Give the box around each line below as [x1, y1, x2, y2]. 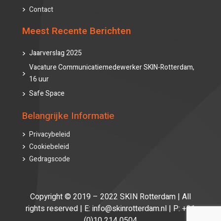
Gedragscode [29, 154, 70, 165]
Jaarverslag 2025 [29, 48, 82, 59]
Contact [29, 4, 53, 15]
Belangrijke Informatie [22, 109, 114, 123]
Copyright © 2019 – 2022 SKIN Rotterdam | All [30, 191, 191, 203]
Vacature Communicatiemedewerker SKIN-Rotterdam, [29, 62, 194, 73]
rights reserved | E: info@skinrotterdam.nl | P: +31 [26, 203, 195, 215]
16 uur [29, 74, 49, 85]
